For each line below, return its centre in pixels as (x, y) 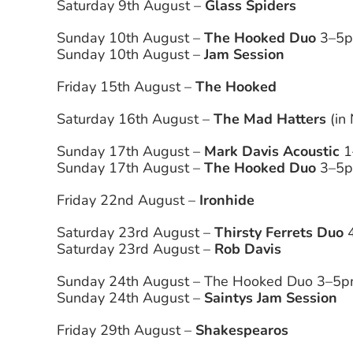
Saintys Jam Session (271, 298)
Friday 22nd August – (128, 201)
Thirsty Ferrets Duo (279, 233)
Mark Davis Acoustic (272, 152)
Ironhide (227, 201)
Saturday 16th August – (136, 119)
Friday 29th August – (126, 331)
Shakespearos (242, 331)
